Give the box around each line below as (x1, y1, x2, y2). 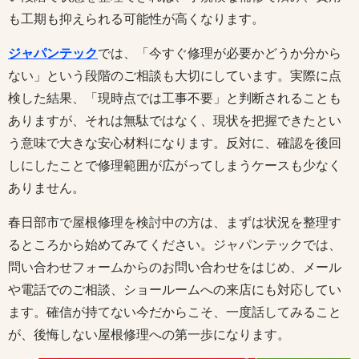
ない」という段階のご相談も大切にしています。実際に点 (8, 68, 341, 83)
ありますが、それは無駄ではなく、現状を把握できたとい (8, 113, 341, 127)
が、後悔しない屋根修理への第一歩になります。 (8, 327, 290, 341)
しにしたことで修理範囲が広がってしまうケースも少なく (8, 158, 341, 172)
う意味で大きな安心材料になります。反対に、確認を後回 (8, 135, 341, 150)
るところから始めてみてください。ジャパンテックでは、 (8, 237, 341, 252)
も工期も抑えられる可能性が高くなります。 (8, 11, 264, 26)
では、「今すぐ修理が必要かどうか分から (98, 46, 341, 60)
